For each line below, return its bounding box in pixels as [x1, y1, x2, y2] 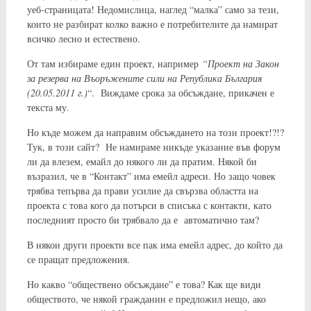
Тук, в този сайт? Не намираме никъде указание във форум [26, 140, 280, 153]
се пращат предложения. [26, 252, 130, 266]
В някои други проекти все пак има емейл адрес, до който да [26, 237, 283, 251]
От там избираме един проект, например [26, 56, 202, 70]
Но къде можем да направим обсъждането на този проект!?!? [26, 125, 284, 139]
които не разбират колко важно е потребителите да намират [26, 17, 278, 31]
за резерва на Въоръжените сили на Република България [26, 71, 262, 85]
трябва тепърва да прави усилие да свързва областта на [26, 183, 258, 197]
